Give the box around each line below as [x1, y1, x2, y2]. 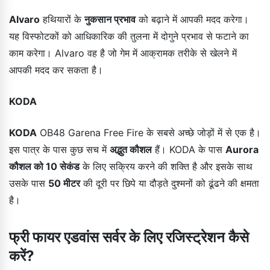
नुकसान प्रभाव [84, 13, 136, 25]
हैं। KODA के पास [152, 143, 225, 155]
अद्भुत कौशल [110, 143, 152, 155]
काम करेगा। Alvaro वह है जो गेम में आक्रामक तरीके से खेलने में [9, 46, 237, 59]
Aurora [225, 143, 259, 155]
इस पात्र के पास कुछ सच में [9, 143, 110, 155]
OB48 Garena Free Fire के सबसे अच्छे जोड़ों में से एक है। [37, 126, 261, 139]
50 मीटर [48, 177, 80, 189]
